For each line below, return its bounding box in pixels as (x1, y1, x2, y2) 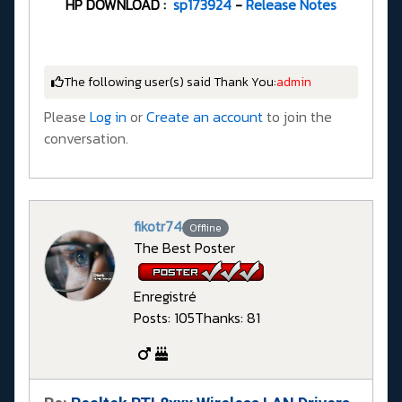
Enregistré (134, 285, 197, 308)
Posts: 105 (134, 307, 195, 329)
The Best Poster (134, 237, 235, 259)
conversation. (44, 127, 128, 149)
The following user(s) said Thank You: (64, 72, 276, 92)
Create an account (146, 105, 263, 127)
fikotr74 (134, 214, 182, 237)
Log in (90, 105, 127, 127)
